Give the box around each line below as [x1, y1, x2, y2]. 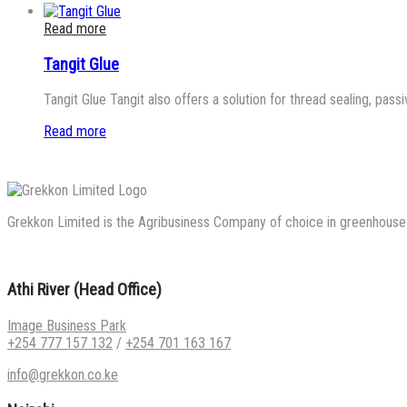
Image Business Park [7, 316, 126, 334]
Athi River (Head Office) [7, 280, 162, 301]
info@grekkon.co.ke [7, 365, 118, 383]
